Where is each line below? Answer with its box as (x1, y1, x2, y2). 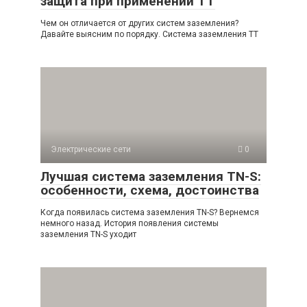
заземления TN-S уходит (40, 229, 136, 239)
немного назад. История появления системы (40, 218, 219, 228)
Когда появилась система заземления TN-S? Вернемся (40, 207, 259, 217)
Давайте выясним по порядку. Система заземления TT (40, 29, 258, 39)
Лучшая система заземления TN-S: (40, 168, 261, 184)
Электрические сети (51, 144, 131, 154)
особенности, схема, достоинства (40, 182, 259, 198)
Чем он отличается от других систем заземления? (40, 18, 238, 28)
